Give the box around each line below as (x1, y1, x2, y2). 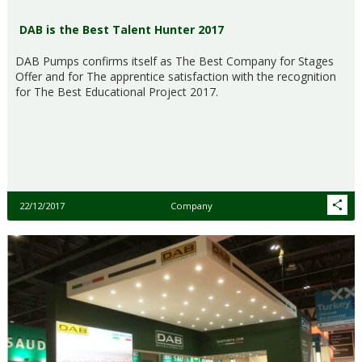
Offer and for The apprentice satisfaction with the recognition (15, 69, 336, 85)
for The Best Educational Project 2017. (15, 84, 218, 100)
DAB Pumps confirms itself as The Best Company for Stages (15, 53, 334, 69)
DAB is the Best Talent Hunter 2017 (19, 22, 224, 38)
